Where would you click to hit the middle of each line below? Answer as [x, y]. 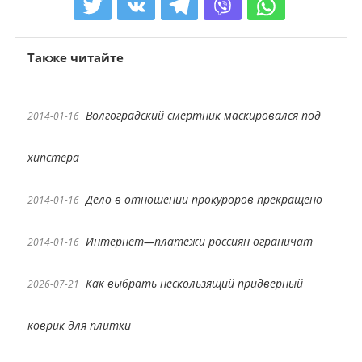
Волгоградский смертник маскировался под [203, 115]
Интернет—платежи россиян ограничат [199, 241]
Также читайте [75, 57]
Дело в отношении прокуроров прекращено [204, 199]
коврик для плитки [79, 325]
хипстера [53, 157]
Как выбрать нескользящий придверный [194, 283]
